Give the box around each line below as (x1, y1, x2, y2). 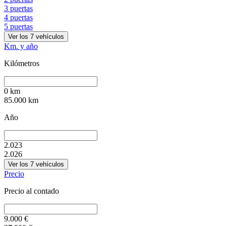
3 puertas (4, 4, 33, 13)
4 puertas (4, 13, 33, 22)
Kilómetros (4, 59, 39, 68)
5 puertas (4, 22, 33, 31)
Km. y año (4, 41, 38, 50)
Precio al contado (4, 186, 59, 195)
